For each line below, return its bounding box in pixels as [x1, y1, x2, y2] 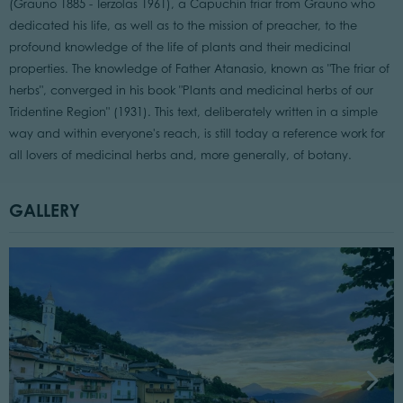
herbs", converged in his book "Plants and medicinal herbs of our [8, 84, 373, 98]
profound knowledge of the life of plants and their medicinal [8, 40, 351, 55]
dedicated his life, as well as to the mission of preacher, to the [8, 19, 357, 33]
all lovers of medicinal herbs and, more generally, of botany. [8, 148, 352, 163]
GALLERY [8, 200, 80, 221]
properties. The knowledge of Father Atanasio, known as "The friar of [8, 62, 390, 76]
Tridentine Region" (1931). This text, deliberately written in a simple [8, 105, 378, 120]
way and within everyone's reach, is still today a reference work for [8, 127, 385, 141]
